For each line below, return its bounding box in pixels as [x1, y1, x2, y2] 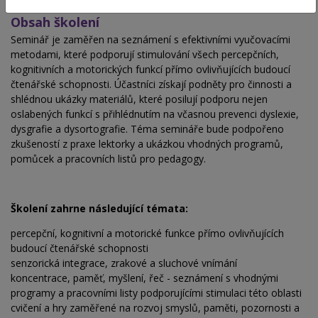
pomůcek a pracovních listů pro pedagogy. [11, 152, 206, 166]
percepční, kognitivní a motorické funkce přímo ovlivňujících [11, 226, 284, 241]
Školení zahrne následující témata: [11, 202, 188, 216]
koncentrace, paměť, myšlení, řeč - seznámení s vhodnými [11, 271, 278, 285]
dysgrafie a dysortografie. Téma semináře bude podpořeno [11, 122, 284, 136]
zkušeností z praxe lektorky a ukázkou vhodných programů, [11, 137, 283, 151]
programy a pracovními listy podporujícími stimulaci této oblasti [11, 286, 302, 300]
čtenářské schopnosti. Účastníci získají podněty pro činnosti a [11, 77, 292, 92]
